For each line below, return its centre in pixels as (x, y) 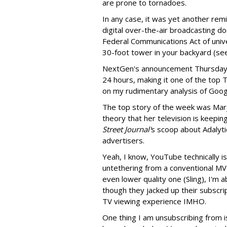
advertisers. (123, 140)
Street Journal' (127, 129)
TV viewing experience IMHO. (154, 201)
